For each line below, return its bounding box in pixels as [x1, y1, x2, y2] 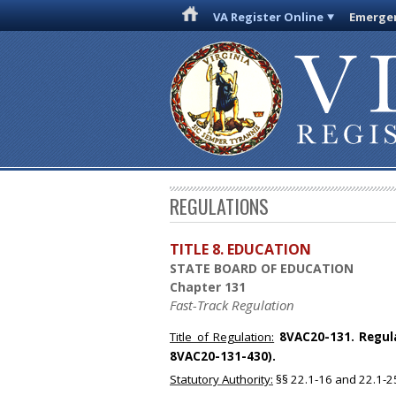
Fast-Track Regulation [170, 296, 294, 315]
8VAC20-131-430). [170, 348, 276, 365]
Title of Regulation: [170, 329, 275, 346]
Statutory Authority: [170, 371, 273, 388]
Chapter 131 [170, 278, 246, 296]
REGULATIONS [170, 192, 269, 221]
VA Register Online [213, 9, 324, 25]
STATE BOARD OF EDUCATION [170, 260, 354, 278]
